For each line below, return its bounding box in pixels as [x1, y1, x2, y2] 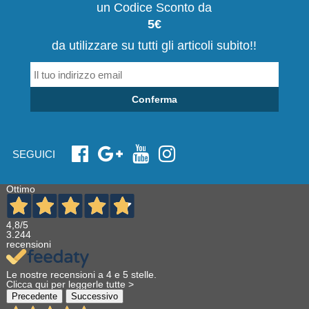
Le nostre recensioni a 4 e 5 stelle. [6, 269, 157, 281]
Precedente [11, 291, 57, 302]
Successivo [70, 291, 118, 302]
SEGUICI [12, 148, 55, 160]
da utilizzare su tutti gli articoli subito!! [52, 39, 257, 53]
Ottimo [6, 183, 35, 195]
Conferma [131, 94, 177, 106]
